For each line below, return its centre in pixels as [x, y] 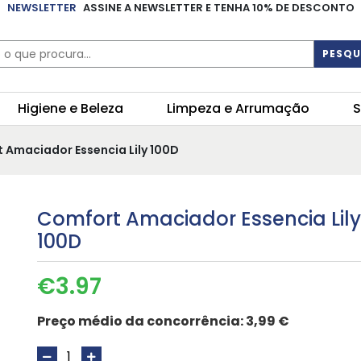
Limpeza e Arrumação [238, 109]
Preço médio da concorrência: [141, 322]
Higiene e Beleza [71, 109]
